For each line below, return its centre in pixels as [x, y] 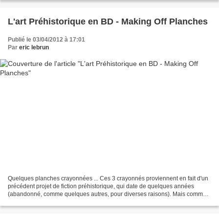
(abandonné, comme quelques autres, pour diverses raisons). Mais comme [107, 194]
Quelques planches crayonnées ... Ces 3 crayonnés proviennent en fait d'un [108, 178]
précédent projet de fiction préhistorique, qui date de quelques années [101, 186]
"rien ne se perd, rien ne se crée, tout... [59, 202]
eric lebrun [34, 48]
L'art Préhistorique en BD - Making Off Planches [108, 22]
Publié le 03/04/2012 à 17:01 [46, 40]
